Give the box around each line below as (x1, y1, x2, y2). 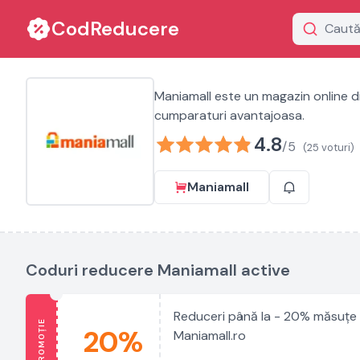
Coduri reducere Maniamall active (26, 260, 290, 280)
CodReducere (51, 16, 179, 41)
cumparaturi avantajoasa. (154, 107, 305, 124)
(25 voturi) (302, 141, 354, 154)
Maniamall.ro (174, 327, 246, 344)
